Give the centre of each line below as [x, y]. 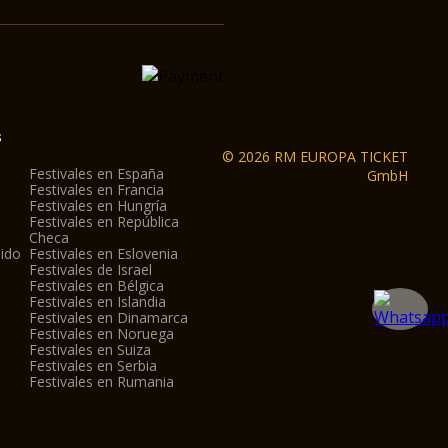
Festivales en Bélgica [96, 285]
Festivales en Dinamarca [108, 317]
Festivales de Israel [90, 269]
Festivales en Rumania [101, 381]
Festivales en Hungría [97, 205]
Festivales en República [103, 221]
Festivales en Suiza [89, 349]
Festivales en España [96, 173]
